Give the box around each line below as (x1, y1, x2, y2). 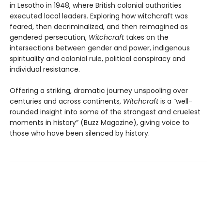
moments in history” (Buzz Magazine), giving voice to (10, 118, 189, 127)
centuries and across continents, (10, 96, 123, 106)
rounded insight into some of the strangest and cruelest (10, 107, 201, 117)
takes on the (124, 32, 169, 42)
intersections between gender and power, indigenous (10, 43, 190, 53)
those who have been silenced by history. (10, 128, 150, 138)
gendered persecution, (10, 32, 89, 42)
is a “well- (158, 96, 192, 106)
